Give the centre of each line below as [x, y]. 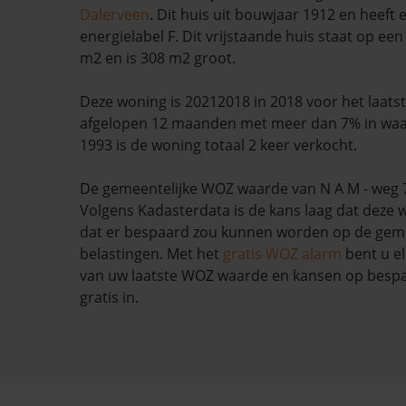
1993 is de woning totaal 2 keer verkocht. [218, 145]
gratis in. [109, 297]
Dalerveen [115, 14]
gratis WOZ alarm [282, 254]
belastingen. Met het [151, 254]
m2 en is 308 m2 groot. [158, 58]
